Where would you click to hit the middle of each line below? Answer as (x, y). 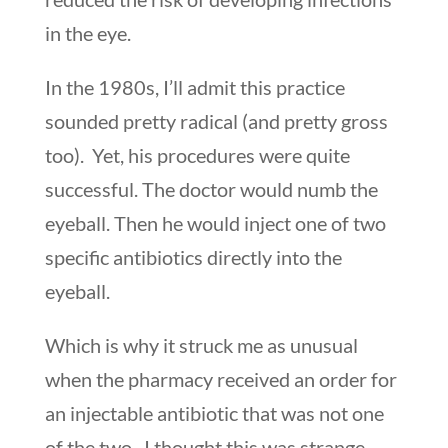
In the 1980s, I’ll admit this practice (194, 86)
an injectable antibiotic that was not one (214, 412)
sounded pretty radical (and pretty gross (216, 120)
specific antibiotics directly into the (193, 256)
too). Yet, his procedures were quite (197, 154)
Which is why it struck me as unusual (201, 344)
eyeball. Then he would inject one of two (215, 222)
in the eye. (87, 32)
